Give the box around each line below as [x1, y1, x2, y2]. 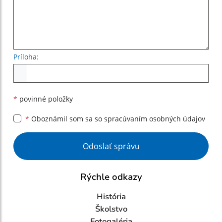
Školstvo [95, 204, 127, 215]
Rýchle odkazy [80, 171, 142, 183]
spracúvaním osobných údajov [104, 114, 205, 124]
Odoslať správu [82, 141, 140, 152]
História [96, 191, 126, 203]
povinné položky [17, 94, 73, 104]
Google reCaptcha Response [13, 132, 119, 144]
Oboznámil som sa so [29, 114, 104, 124]
